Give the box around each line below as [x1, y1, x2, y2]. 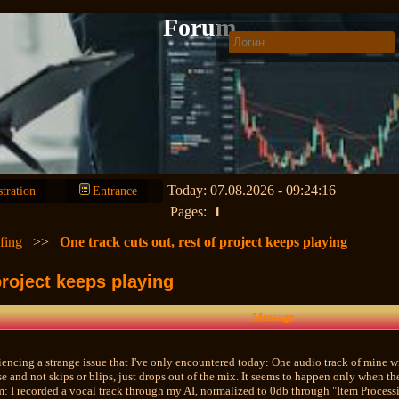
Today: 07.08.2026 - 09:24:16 [167, 183, 337, 198]
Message [251, 309, 295, 323]
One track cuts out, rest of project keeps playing [60, 234, 348, 249]
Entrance [93, 184, 138, 198]
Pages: [170, 204, 215, 219]
